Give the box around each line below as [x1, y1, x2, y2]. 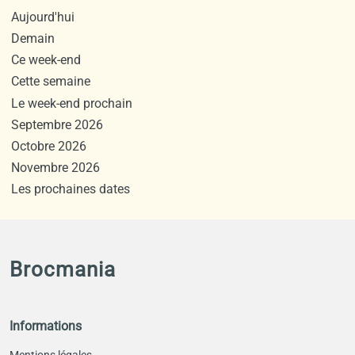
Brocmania [10, 257, 116, 281]
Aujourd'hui [10, 9, 74, 25]
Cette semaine [10, 74, 90, 90]
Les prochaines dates [10, 181, 130, 197]
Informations [10, 318, 82, 334]
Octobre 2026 [10, 138, 86, 154]
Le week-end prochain [10, 95, 132, 111]
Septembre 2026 [10, 116, 103, 132]
